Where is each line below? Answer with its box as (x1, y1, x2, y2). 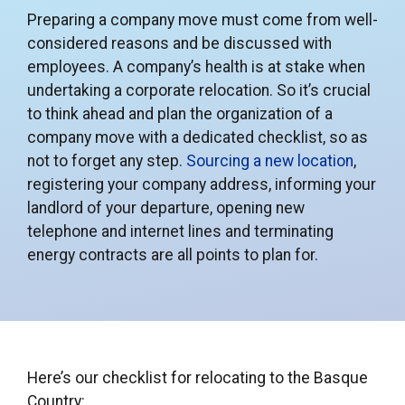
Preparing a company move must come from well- (27, 10, 378, 29)
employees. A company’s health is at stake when (27, 57, 365, 76)
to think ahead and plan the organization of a (27, 104, 333, 123)
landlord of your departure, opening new (27, 198, 305, 217)
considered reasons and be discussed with (27, 33, 332, 52)
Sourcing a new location (186, 151, 353, 170)
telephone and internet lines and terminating (27, 221, 334, 240)
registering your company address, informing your (27, 174, 376, 193)
